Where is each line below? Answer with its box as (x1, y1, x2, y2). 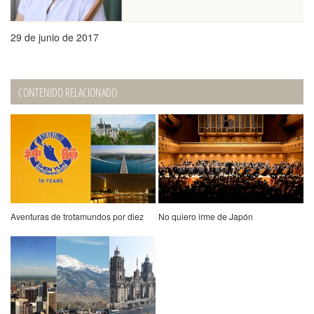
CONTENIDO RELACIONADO (18, 85, 117, 101)
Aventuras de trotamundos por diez (11, 210, 144, 222)
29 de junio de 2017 (11, 30, 99, 45)
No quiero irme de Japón (158, 210, 254, 222)
